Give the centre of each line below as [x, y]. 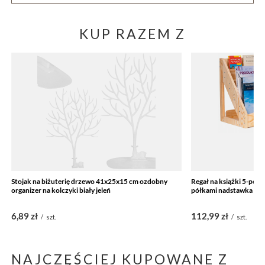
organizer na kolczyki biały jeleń [61, 190]
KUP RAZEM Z [132, 33]
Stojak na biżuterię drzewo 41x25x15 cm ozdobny [90, 181]
